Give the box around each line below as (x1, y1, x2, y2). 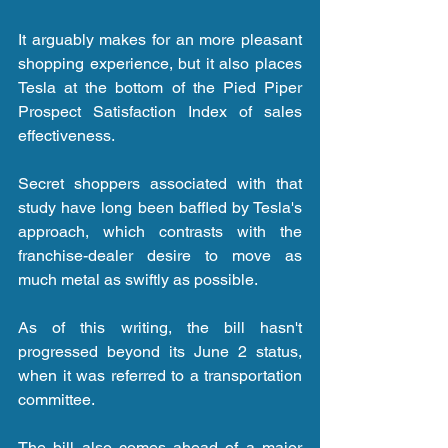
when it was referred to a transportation (18, 365, 302, 385)
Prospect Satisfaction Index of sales (18, 101, 302, 121)
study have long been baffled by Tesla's (18, 197, 302, 217)
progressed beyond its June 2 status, (18, 341, 302, 361)
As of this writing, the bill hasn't (18, 317, 302, 337)
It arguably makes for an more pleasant (18, 29, 302, 49)
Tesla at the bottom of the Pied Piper (18, 77, 302, 97)
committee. (18, 389, 95, 409)
